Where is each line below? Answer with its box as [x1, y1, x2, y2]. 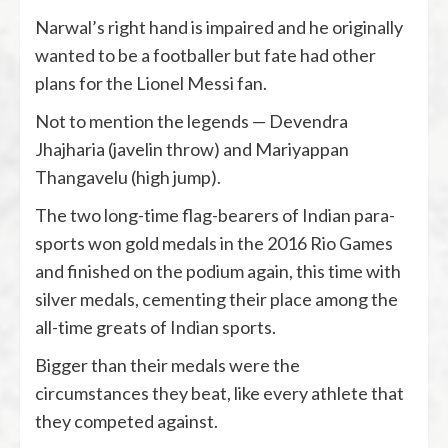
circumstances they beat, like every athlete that [35, 381, 404, 404]
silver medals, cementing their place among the [35, 287, 398, 310]
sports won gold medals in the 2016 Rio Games [35, 231, 393, 254]
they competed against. [35, 409, 218, 432]
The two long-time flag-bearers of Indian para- [35, 203, 395, 226]
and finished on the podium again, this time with [35, 259, 401, 282]
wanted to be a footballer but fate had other [35, 43, 376, 66]
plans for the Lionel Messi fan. [35, 71, 267, 94]
